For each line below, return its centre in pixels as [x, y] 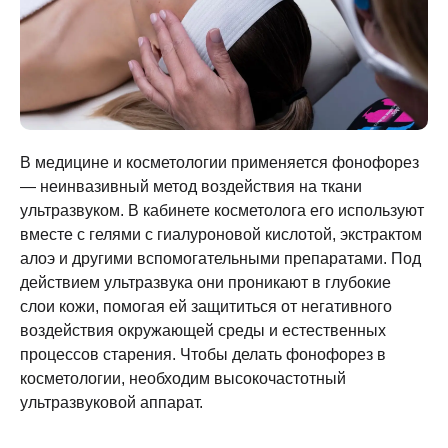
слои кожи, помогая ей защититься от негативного [206, 306]
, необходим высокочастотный [233, 378]
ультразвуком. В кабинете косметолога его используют [222, 210]
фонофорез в [336, 354]
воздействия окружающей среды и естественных [203, 330]
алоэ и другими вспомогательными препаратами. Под [220, 258]
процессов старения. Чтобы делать [153, 354]
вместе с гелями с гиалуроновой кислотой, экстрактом [221, 234]
